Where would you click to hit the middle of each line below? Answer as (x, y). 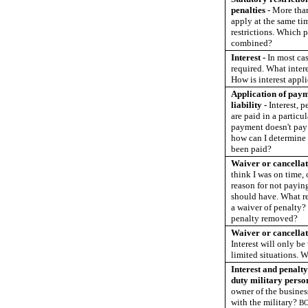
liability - (250, 104)
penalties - (252, 10)
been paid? (251, 148)
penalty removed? (264, 218)
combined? (252, 43)
